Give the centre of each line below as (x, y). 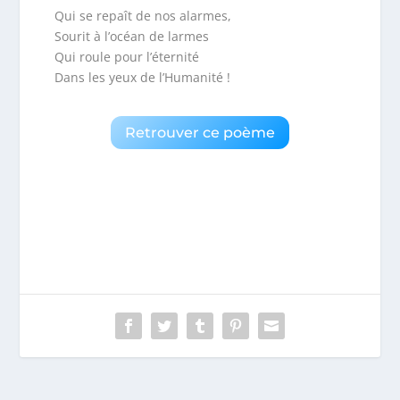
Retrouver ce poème (200, 133)
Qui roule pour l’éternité (126, 57)
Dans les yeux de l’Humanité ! (142, 78)
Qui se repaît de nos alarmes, (142, 16)
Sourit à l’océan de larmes (131, 37)
